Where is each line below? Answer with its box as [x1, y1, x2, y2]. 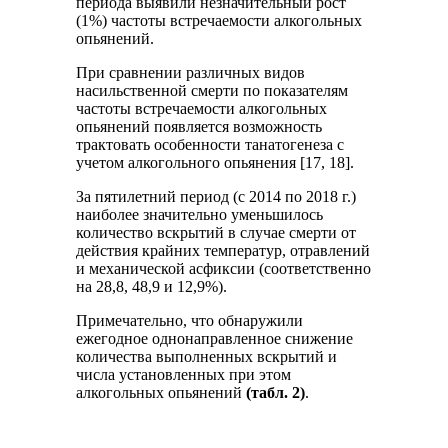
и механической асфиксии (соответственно [76, 260, 372, 278]
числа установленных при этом [76, 366, 292, 384]
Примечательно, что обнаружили [76, 312, 304, 330]
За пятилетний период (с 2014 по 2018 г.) [76, 188, 357, 206]
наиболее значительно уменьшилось [76, 206, 324, 224]
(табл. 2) [246, 384, 306, 402]
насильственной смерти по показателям [76, 82, 349, 100]
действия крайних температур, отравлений [76, 242, 371, 260]
